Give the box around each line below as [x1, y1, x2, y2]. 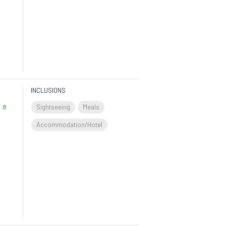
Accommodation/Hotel [36, 121, 103, 129]
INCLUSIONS [31, 86, 66, 95]
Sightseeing [36, 103, 71, 111]
